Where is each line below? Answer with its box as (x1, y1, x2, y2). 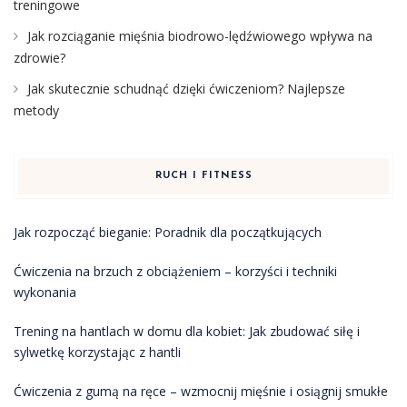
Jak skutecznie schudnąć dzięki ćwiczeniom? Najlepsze (27, 79, 345, 97)
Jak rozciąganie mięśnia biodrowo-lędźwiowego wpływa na (27, 26, 372, 45)
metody (14, 101, 59, 119)
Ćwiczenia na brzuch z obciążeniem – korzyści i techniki (14, 262, 337, 280)
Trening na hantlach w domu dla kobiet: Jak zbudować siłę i (14, 322, 360, 340)
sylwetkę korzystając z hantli (14, 342, 181, 361)
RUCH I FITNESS (154, 170, 253, 181)
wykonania (14, 283, 76, 301)
